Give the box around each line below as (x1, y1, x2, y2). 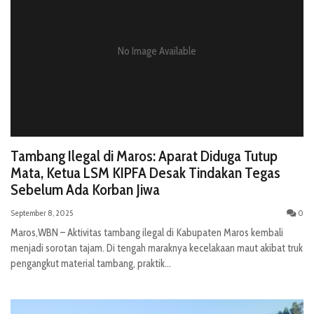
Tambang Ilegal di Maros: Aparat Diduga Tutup (11, 146, 278, 165)
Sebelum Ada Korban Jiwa (11, 179, 160, 199)
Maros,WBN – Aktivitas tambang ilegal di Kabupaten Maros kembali (11, 226, 283, 239)
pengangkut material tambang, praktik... (11, 257, 171, 270)
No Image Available (118, 44, 196, 57)
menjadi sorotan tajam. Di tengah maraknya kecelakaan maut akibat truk (11, 241, 303, 254)
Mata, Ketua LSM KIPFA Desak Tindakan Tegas (11, 163, 280, 182)
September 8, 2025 (11, 207, 73, 218)
